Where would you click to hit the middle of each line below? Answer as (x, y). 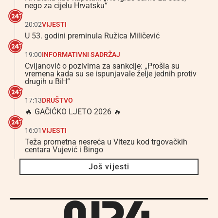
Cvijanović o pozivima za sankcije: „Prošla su (102, 66)
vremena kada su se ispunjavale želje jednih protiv (111, 73)
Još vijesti (109, 166)
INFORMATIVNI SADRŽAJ (81, 54)
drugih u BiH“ (47, 81)
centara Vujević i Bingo (64, 149)
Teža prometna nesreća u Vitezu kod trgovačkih (106, 142)
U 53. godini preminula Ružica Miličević (92, 36)
